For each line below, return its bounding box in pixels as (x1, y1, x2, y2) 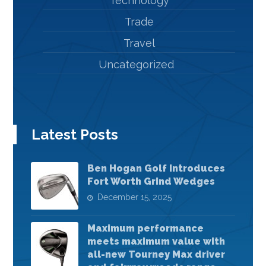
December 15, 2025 (97, 192, 172, 202)
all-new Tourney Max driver (87, 249, 226, 261)
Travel (123, 37, 155, 50)
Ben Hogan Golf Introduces (87, 163, 226, 175)
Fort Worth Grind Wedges (87, 176, 216, 188)
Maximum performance (87, 223, 204, 235)
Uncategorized (98, 58, 174, 71)
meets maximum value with (87, 236, 226, 248)
